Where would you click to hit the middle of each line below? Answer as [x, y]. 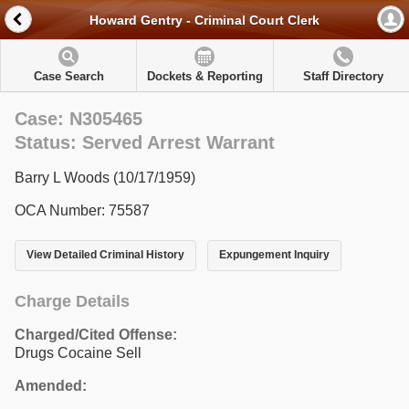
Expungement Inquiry [274, 255]
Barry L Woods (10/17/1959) [105, 178]
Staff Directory [343, 76]
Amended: [51, 385]
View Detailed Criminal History [105, 255]
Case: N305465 [79, 119]
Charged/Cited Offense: [96, 334]
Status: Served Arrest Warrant [145, 142]
